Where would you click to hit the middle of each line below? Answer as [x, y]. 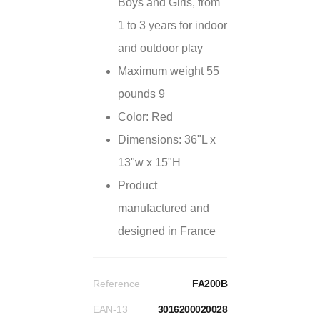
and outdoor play [160, 48]
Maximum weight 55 [169, 71]
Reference [116, 284]
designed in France [167, 231]
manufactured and [164, 208]
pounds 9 [141, 94]
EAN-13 [110, 309]
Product [137, 185]
